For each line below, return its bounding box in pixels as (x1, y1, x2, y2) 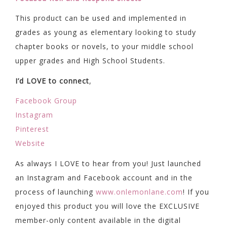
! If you (183, 187, 209, 197)
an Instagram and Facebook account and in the (15, 173, 193, 183)
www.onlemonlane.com (96, 187, 183, 197)
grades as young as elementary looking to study (15, 27, 196, 37)
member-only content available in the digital (15, 215, 181, 225)
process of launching (15, 187, 96, 197)
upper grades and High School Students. (15, 56, 165, 66)
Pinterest (15, 124, 49, 134)
